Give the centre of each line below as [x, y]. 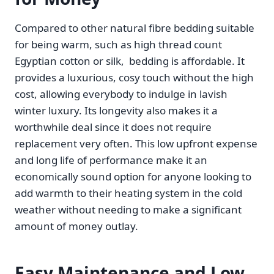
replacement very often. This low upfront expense [136, 144]
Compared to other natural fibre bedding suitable [135, 28]
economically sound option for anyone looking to [133, 177]
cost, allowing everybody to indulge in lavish [121, 94]
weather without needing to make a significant [128, 210]
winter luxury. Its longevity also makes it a [116, 111]
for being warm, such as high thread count [118, 45]
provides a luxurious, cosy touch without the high [134, 78]
